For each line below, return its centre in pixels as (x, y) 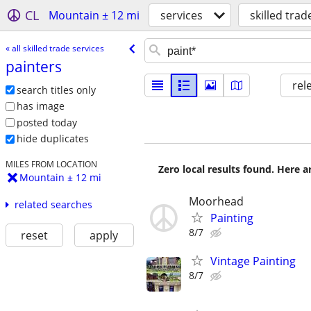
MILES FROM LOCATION (51, 164)
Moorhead (216, 201)
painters (33, 66)
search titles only (56, 90)
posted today (47, 122)
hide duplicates (52, 139)
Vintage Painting (253, 261)
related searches (53, 205)
